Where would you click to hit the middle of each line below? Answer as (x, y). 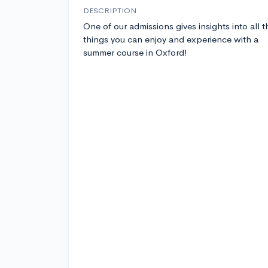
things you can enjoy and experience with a (171, 39)
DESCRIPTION (110, 11)
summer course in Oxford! (135, 53)
